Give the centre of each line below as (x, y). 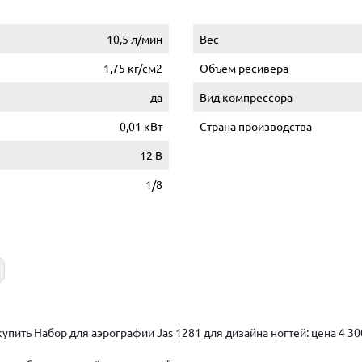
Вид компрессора (246, 97)
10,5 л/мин (135, 39)
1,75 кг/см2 (133, 68)
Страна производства (256, 126)
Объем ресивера (244, 68)
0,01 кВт (141, 126)
